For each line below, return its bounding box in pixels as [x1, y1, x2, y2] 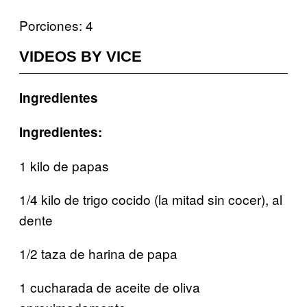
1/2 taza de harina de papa [19, 243, 177, 262]
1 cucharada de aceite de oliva [19, 277, 200, 296]
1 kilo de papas [19, 156, 109, 175]
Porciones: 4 [19, 15, 93, 34]
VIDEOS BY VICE [19, 47, 142, 65]
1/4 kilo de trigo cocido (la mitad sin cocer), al [19, 189, 282, 208]
